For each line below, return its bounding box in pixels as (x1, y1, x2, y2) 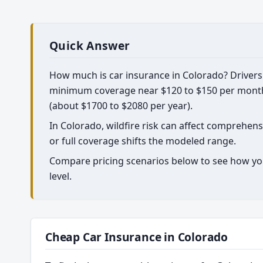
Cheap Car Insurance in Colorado (45, 229, 228, 245)
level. (49, 170, 72, 183)
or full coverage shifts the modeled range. (49, 134, 236, 147)
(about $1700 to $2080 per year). (49, 99, 193, 112)
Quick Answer (49, 38, 130, 53)
